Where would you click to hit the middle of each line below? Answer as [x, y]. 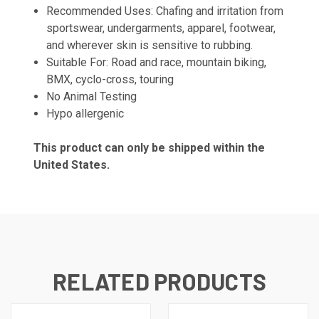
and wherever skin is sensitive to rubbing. [150, 45]
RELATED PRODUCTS [159, 281]
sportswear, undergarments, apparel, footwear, [161, 28]
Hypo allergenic [85, 113]
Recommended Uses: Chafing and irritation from [165, 11]
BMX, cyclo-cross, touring [110, 79]
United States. [72, 164]
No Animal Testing [92, 96]
